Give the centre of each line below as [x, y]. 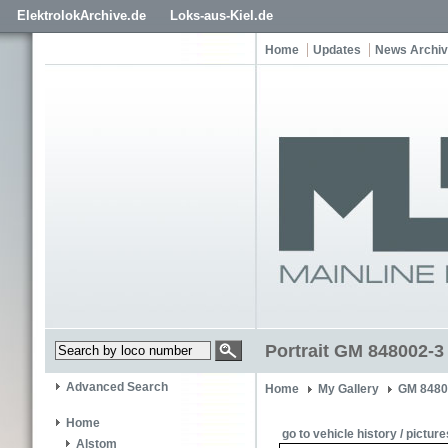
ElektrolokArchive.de [81, 15]
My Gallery [348, 389]
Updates [337, 50]
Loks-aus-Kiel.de [221, 15]
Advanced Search [117, 387]
